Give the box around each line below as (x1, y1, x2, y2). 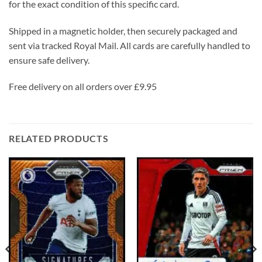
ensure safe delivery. (9, 54, 89, 65)
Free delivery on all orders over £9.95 (9, 81, 157, 92)
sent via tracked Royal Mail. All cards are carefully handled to (9, 39, 250, 51)
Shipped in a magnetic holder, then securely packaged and (9, 25, 237, 36)
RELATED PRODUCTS (9, 133, 109, 144)
